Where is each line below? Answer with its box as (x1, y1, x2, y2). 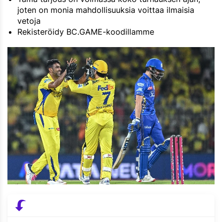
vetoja (17, 16, 41, 26)
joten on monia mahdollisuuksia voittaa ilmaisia (17, 5, 194, 15)
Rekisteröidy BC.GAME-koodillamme (17, 27, 154, 37)
